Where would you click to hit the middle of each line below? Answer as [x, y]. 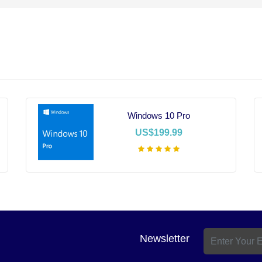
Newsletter [165, 239]
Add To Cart [172, 185]
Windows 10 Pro [159, 116]
